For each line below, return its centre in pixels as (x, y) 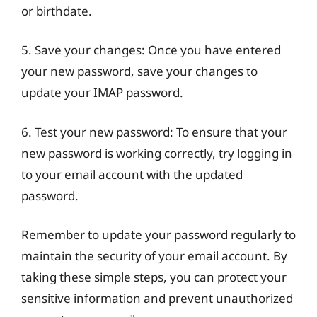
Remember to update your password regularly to (158, 235)
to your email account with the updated (132, 174)
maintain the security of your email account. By (154, 256)
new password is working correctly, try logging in (157, 153)
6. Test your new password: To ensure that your (154, 132)
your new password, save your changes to (139, 71)
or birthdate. (57, 11)
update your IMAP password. (102, 92)
